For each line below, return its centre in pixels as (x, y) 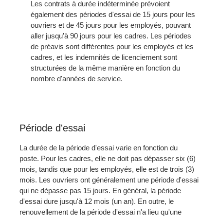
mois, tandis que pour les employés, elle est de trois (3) (107, 169)
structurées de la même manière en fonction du (105, 68)
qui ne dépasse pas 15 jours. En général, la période (100, 190)
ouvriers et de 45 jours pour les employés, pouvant (110, 25)
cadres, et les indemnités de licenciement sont (104, 57)
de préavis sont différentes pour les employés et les (112, 46)
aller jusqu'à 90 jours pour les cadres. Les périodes (111, 36)
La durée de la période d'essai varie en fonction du (99, 147)
